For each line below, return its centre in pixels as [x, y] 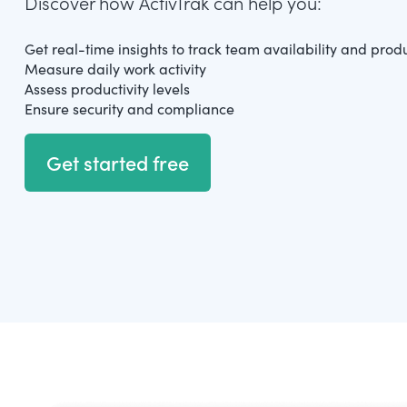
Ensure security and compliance [129, 109]
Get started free [118, 163]
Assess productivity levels [107, 89]
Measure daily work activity [115, 69]
